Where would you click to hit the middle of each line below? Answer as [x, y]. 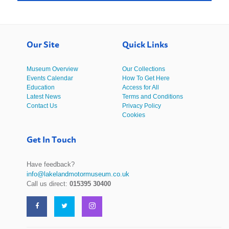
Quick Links [145, 44]
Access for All [140, 87]
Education [41, 87]
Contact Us [42, 106]
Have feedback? [51, 164]
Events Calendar [50, 78]
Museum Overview [53, 69]
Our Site [43, 44]
